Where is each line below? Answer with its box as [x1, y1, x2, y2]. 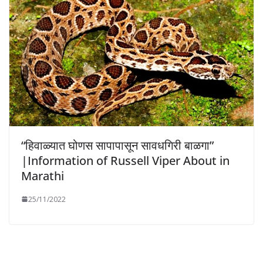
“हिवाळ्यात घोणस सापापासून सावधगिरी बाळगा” [21, 137, 214, 153]
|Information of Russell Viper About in [21, 152, 230, 168]
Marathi [21, 167, 64, 184]
